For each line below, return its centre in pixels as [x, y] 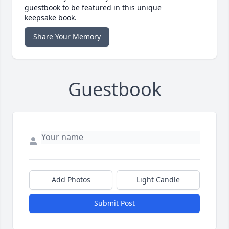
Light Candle [158, 180]
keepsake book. [51, 18]
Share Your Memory [67, 37]
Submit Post [114, 203]
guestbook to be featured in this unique [93, 8]
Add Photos [71, 180]
